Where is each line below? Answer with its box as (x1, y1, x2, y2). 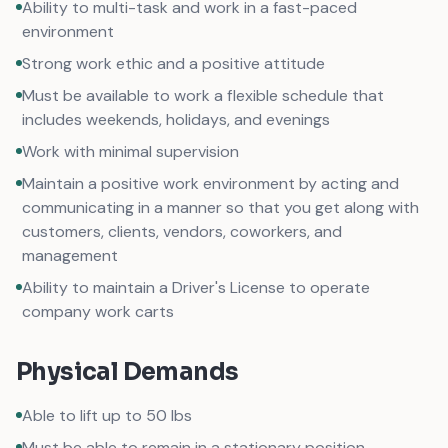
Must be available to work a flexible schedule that (22, 85, 384, 106)
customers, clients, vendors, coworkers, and (22, 221, 342, 242)
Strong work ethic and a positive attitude (22, 53, 325, 74)
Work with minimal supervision (22, 141, 239, 162)
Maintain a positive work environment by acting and (22, 173, 399, 194)
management (22, 245, 118, 266)
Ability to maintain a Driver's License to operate (22, 277, 370, 298)
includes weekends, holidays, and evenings (22, 109, 330, 130)
